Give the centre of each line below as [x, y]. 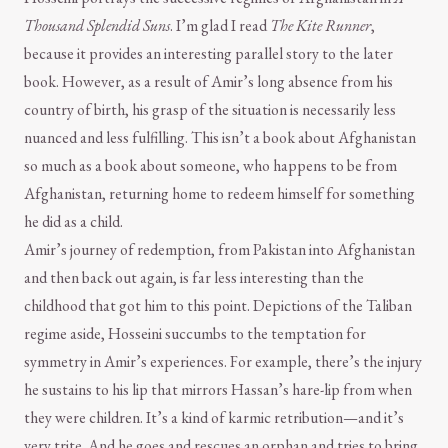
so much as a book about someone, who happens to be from [210, 166]
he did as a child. [73, 222]
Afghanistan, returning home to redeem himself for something [219, 194]
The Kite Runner [320, 26]
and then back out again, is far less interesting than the [194, 278]
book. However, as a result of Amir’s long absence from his [208, 82]
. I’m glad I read [220, 26]
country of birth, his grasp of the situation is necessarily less [210, 110]
